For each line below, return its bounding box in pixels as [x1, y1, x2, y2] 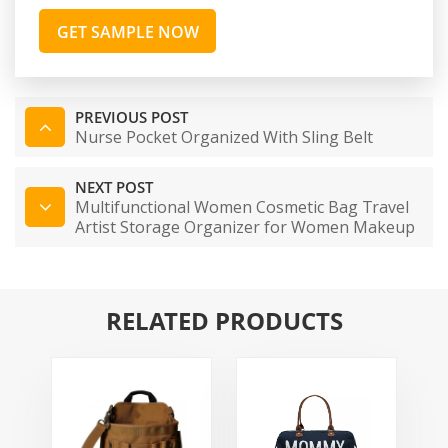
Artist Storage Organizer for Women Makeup [75, 215, 415, 238]
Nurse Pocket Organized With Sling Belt [75, 125, 373, 148]
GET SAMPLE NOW [56, 20, 199, 43]
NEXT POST [75, 176, 153, 197]
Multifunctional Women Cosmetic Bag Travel [75, 195, 409, 218]
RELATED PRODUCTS [105, 303, 343, 337]
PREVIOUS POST [75, 106, 188, 127]
